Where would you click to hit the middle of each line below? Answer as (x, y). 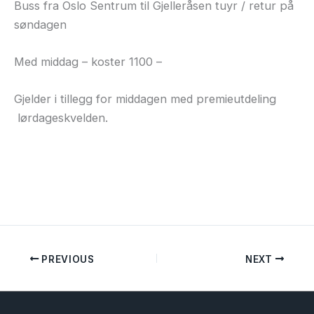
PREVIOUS (67, 259)
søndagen (40, 24)
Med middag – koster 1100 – (88, 61)
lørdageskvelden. (61, 118)
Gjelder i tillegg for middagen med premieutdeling (145, 99)
